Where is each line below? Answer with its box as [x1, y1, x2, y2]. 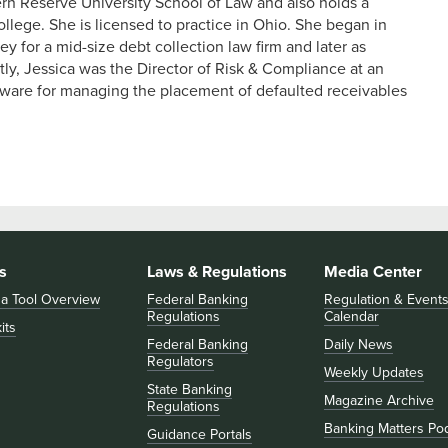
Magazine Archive [324, 392, 435, 409]
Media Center [324, 262, 423, 282]
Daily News [324, 336, 394, 353]
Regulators [147, 353, 215, 370]
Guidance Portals [147, 426, 253, 443]
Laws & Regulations [147, 262, 288, 282]
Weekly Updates [324, 364, 425, 381]
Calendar [324, 308, 380, 325]
